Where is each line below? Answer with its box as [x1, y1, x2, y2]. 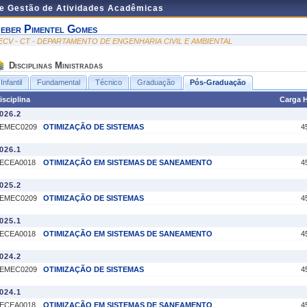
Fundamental [37, 78, 80, 86]
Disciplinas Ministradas [9, 60, 103, 71]
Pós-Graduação [190, 78, 246, 86]
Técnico [95, 78, 122, 86]
